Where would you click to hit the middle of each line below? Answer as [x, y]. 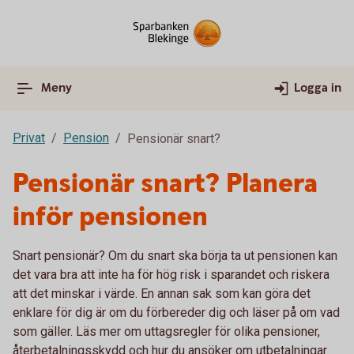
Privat [29, 138]
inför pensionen [110, 217]
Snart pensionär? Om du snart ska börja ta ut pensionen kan [175, 256]
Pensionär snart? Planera [165, 184]
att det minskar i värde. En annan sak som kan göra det [162, 294]
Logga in [318, 88]
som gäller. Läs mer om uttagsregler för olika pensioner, [166, 331]
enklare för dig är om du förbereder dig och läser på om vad [176, 313]
